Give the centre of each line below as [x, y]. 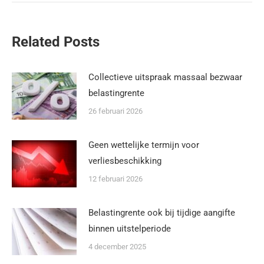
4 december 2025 [117, 246]
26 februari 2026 [115, 111]
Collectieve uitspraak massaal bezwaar [165, 77]
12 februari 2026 [115, 179]
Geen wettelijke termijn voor [144, 145]
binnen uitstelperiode [130, 228]
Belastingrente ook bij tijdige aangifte [162, 212]
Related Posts [56, 42]
